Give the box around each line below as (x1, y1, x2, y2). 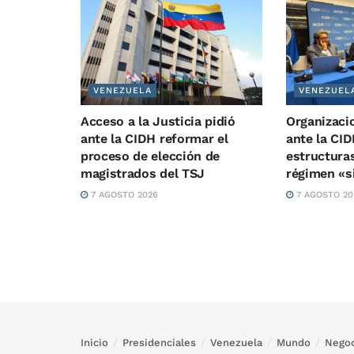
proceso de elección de (81, 149, 220, 164)
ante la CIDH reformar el (81, 131, 228, 147)
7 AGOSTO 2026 (88, 190, 158, 201)
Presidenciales (122, 337, 196, 349)
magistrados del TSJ (81, 166, 205, 182)
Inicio (81, 337, 108, 349)
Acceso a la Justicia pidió (81, 114, 235, 130)
